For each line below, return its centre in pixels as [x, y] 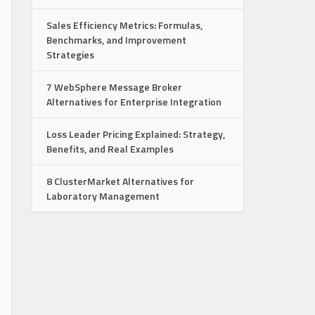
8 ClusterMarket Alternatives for [120, 181]
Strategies [70, 54]
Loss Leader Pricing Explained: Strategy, [136, 134]
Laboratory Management [103, 196]
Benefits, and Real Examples [110, 149]
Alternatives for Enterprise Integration [134, 102]
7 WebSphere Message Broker [114, 87]
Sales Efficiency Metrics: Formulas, [124, 25]
